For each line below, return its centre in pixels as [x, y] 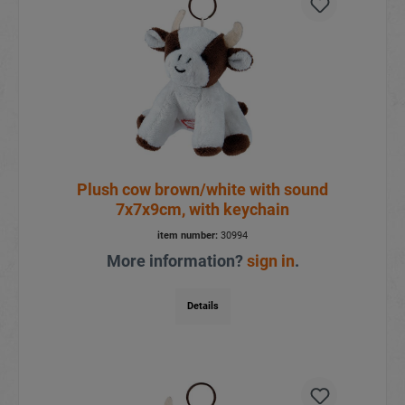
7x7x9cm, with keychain [202, 210]
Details [202, 306]
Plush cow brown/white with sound [202, 190]
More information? [176, 261]
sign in [270, 261]
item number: [188, 236]
